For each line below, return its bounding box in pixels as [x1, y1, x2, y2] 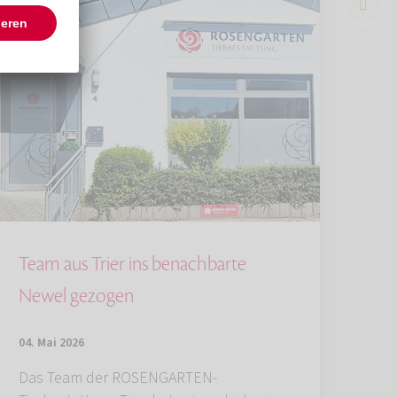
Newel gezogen [19, 283, 134, 308]
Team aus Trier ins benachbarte [19, 251, 246, 276]
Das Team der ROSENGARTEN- [19, 366, 217, 389]
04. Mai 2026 [19, 333, 84, 352]
